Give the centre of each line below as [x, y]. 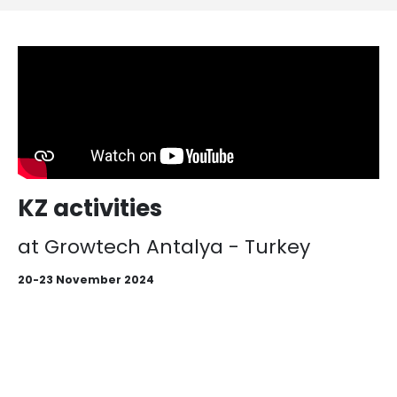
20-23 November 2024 [86, 280]
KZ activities [90, 209]
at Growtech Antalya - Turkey [164, 247]
